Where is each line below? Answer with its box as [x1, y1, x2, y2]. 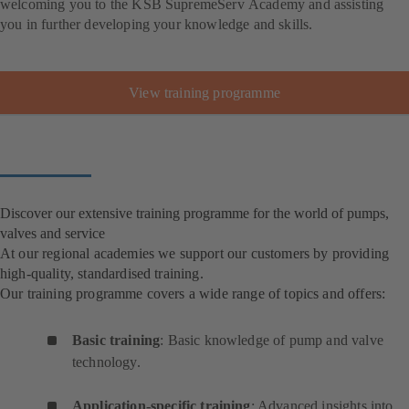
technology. [72, 354, 141, 371]
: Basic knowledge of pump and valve [160, 332, 383, 349]
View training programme [129, 84, 280, 100]
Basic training [72, 332, 161, 349]
